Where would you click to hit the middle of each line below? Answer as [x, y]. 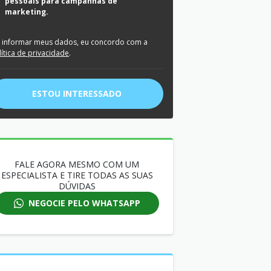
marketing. [27, 12]
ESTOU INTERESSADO [77, 93]
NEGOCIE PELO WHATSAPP [84, 203]
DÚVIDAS [77, 186]
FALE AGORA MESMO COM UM [77, 164]
